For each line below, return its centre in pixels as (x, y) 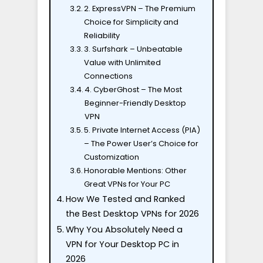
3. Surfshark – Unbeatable (134, 49)
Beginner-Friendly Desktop (136, 103)
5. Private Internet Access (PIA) (142, 130)
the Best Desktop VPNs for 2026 (132, 213)
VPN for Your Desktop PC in (122, 244)
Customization (112, 157)
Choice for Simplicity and (131, 22)
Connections (109, 76)
